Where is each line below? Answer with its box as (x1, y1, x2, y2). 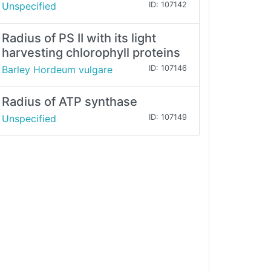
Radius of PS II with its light (2, 31, 156, 46)
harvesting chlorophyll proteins (2, 45, 180, 60)
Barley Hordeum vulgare (2, 64, 113, 76)
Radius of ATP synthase (2, 94, 137, 109)
